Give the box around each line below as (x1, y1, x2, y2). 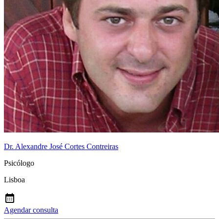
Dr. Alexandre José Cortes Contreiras (4, 142, 118, 151)
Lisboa (4, 175, 25, 184)
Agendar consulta (4, 206, 58, 215)
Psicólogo (4, 159, 34, 168)
